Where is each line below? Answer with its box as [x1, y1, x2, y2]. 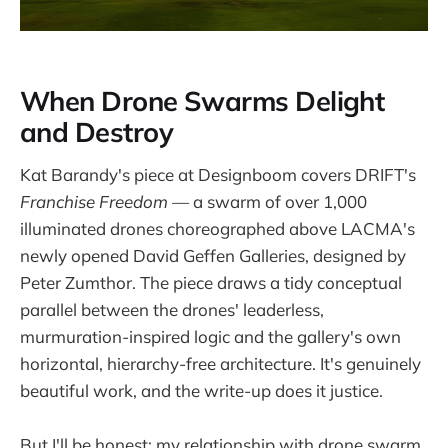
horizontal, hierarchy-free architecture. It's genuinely [20, 353, 421, 375]
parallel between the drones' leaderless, [20, 299, 324, 321]
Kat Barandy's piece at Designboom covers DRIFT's [20, 164, 416, 186]
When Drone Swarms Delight [20, 83, 385, 118]
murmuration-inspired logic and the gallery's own [20, 326, 401, 348]
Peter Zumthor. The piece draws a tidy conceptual [20, 272, 402, 294]
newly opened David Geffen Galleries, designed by [20, 245, 406, 267]
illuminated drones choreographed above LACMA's [20, 218, 415, 240]
